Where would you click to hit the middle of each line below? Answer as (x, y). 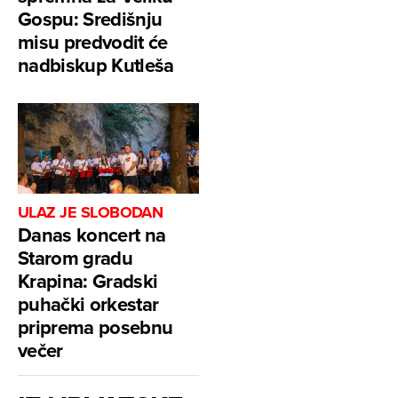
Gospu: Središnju (90, 19)
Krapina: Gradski (88, 281)
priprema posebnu (96, 327)
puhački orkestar (88, 304)
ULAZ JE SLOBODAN (91, 213)
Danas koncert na (92, 235)
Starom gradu (76, 258)
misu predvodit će (93, 42)
